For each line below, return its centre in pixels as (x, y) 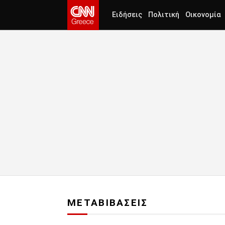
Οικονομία (203, 15)
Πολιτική (164, 15)
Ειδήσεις (127, 15)
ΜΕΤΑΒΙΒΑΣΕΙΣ (108, 203)
